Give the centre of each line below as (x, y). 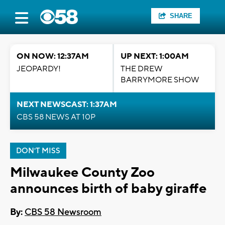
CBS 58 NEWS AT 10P (56, 117)
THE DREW (142, 69)
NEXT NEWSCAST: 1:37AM (67, 104)
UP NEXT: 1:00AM (155, 56)
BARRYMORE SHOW (160, 80)
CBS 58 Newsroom (63, 212)
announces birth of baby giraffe (108, 189)
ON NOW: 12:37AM (53, 56)
